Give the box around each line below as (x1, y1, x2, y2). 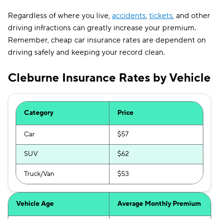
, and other (173, 11, 210, 21)
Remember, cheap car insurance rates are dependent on (8, 35, 206, 45)
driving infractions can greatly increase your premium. (8, 23, 196, 33)
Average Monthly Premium (117, 199, 201, 208)
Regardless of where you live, (8, 11, 112, 21)
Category (24, 109, 53, 117)
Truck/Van (24, 170, 54, 178)
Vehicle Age (16, 199, 54, 208)
